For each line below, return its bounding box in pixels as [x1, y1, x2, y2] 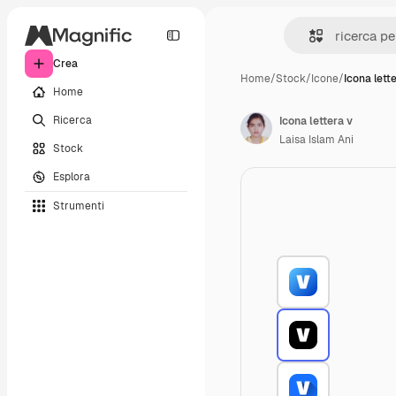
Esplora [53, 169, 90, 184]
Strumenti [53, 198, 104, 213]
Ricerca [53, 112, 92, 127]
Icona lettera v [279, 114, 353, 128]
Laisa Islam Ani [279, 133, 354, 147]
